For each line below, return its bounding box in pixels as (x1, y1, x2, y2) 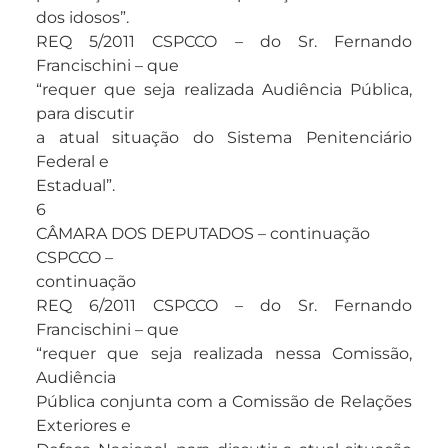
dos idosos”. (36, 8, 129, 28)
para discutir (36, 104, 134, 124)
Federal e (36, 152, 109, 172)
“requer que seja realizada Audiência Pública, (36, 80, 412, 100)
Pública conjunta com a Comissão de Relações (36, 392, 412, 412)
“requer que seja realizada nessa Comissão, (36, 344, 412, 364)
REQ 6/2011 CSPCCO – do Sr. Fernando (36, 296, 412, 316)
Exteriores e (36, 416, 131, 436)
